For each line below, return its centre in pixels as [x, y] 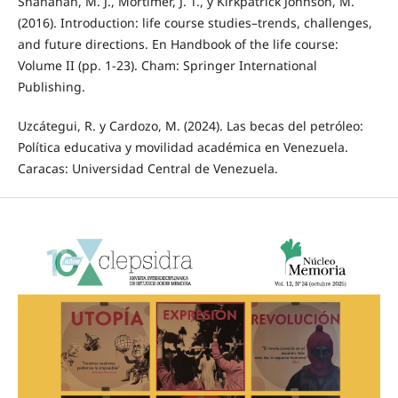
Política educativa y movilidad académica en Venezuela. [183, 147]
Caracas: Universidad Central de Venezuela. [147, 168]
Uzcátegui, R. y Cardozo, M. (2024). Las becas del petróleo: [190, 125]
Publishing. [51, 86]
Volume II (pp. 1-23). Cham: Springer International [167, 65]
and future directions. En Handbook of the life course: [178, 44]
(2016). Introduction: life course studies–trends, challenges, [195, 22]
